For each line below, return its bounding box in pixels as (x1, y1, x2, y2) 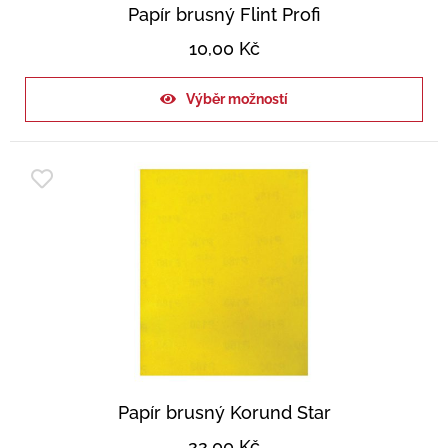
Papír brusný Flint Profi (128, 4, 320, 26)
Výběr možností (186, 91, 288, 108)
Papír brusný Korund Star (117, 402, 331, 424)
